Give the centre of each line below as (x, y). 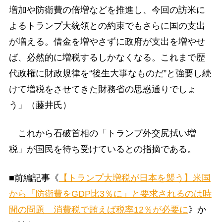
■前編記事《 (34, 178)
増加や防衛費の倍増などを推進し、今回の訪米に (107, 10)
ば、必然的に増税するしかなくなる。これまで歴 (107, 58)
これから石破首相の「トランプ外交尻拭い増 (102, 134)
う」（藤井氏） (40, 105)
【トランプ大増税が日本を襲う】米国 (135, 178)
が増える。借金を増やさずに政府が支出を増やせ (107, 42)
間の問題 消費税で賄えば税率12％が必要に (98, 209)
